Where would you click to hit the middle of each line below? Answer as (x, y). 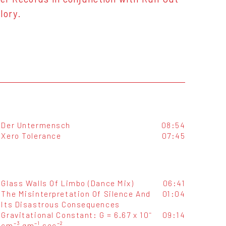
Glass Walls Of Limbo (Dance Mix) (68, 183)
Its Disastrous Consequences (61, 204)
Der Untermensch (36, 125)
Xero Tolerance (31, 135)
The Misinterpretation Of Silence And (76, 193)
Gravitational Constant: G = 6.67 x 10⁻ (77, 214)
